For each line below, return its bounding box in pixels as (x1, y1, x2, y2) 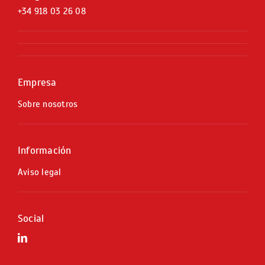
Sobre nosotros (17, 98, 78, 109)
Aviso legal (17, 166, 62, 177)
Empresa (17, 76, 57, 89)
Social (17, 212, 44, 225)
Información (17, 144, 72, 157)
